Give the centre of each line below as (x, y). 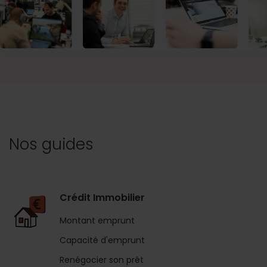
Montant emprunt (97, 220)
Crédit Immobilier (102, 197)
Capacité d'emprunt (102, 240)
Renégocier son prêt (102, 260)
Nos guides (51, 144)
